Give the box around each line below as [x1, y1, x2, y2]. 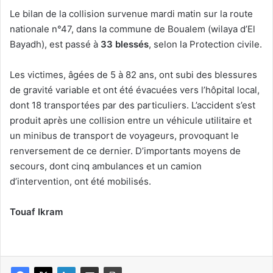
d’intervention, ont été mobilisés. [10, 175, 151, 188]
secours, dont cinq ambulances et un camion [10, 160, 202, 172]
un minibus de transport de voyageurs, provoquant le [10, 130, 239, 142]
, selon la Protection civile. [149, 38, 262, 51]
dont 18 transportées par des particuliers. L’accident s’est [10, 99, 255, 112]
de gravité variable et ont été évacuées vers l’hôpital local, [10, 84, 260, 96]
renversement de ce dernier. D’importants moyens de [10, 145, 241, 157]
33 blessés [101, 38, 149, 51]
